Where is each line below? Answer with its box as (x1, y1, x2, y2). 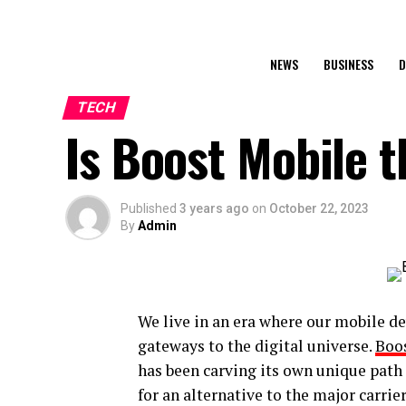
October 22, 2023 (269, 201, 369, 216)
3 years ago (179, 201, 249, 216)
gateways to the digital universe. (138, 335, 375, 356)
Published (121, 201, 177, 216)
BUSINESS (323, 54, 373, 73)
